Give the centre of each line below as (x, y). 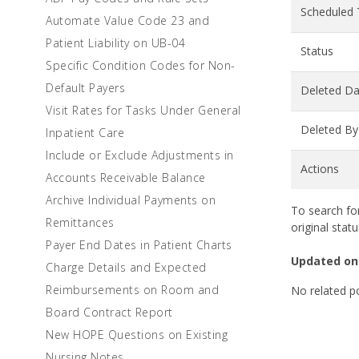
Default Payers (85, 88)
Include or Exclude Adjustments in (140, 155)
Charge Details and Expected (126, 267)
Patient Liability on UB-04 (115, 43)
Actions (320, 168)
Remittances (80, 222)
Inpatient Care (85, 133)
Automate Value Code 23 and (127, 20)
